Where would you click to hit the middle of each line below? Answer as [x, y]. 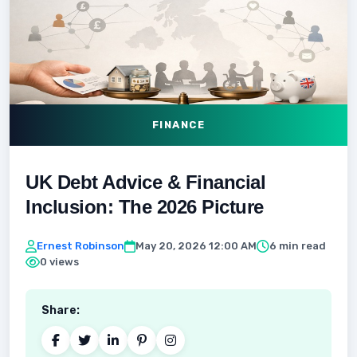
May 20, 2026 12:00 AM [196, 246]
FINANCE [178, 125]
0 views [59, 262]
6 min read [298, 246]
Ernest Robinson [80, 246]
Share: [61, 310]
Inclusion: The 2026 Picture [145, 207]
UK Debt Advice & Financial [145, 182]
